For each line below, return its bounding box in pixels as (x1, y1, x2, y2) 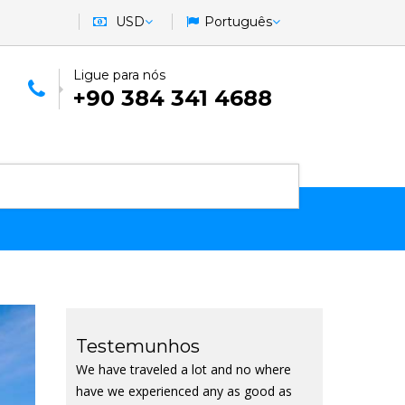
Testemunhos (75, 335, 200, 357)
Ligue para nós (73, 67, 165, 83)
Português (204, 14, 272, 30)
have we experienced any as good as (75, 382, 292, 400)
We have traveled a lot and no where (75, 361, 291, 378)
